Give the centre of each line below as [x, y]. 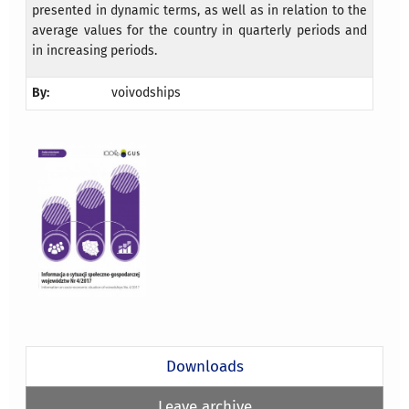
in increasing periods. [95, 51]
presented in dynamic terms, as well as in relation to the [200, 11]
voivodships [147, 93]
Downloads [204, 366]
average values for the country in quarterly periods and [200, 31]
